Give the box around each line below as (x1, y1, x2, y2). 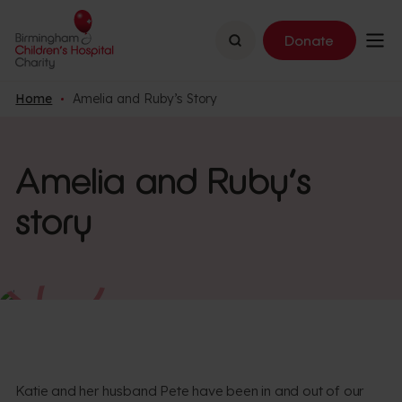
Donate (284, 31, 335, 49)
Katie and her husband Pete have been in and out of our (15, 382, 364, 400)
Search (225, 29, 275, 48)
